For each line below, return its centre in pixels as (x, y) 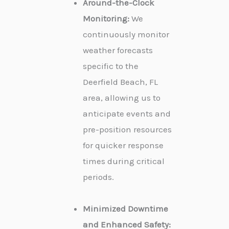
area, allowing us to (122, 97)
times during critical (124, 161)
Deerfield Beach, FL (120, 82)
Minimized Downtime (125, 208)
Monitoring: (106, 18)
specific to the (111, 66)
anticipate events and (127, 113)
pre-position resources (127, 129)
